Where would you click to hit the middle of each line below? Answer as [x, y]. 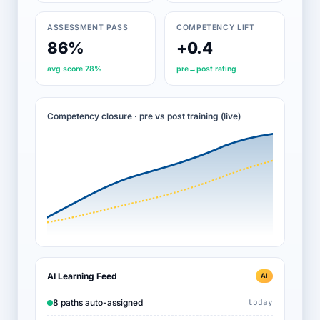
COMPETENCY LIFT [216, 27]
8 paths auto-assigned [98, 302]
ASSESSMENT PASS [88, 27]
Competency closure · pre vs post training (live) [144, 116]
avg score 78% [75, 69]
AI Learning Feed [82, 276]
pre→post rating [206, 69]
